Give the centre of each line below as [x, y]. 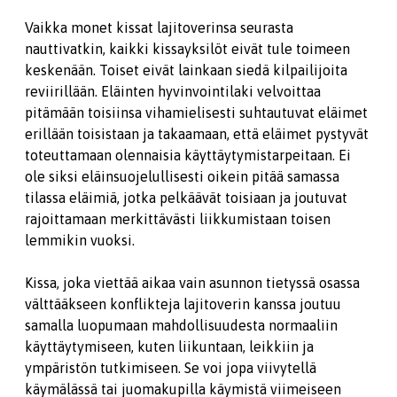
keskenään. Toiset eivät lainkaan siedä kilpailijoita [186, 70]
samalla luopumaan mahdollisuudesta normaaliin [181, 325]
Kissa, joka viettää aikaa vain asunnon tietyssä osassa [192, 283]
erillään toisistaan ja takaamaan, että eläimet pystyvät [197, 134]
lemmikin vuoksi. [80, 240]
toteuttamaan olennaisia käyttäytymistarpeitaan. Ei [188, 155]
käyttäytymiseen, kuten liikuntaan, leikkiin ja [169, 346]
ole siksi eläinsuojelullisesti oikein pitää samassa [182, 176]
